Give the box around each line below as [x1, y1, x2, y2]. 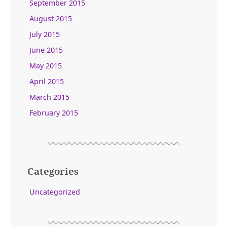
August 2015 [29, 13, 72, 23]
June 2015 [29, 45, 63, 55]
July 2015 [29, 29, 60, 39]
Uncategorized [29, 187, 81, 197]
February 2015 [29, 107, 79, 118]
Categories [27, 165, 79, 178]
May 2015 [29, 60, 62, 70]
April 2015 [29, 76, 64, 86]
